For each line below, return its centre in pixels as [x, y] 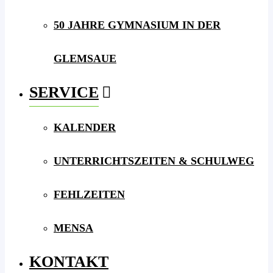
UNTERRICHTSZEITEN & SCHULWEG [154, 161]
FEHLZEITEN [89, 194]
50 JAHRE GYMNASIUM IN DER [137, 25]
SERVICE [64, 92]
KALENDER [85, 127]
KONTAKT [69, 262]
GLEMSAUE [85, 58]
